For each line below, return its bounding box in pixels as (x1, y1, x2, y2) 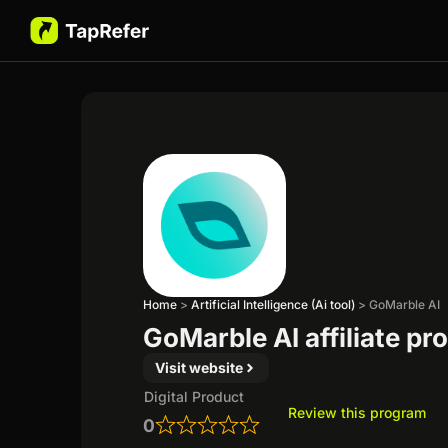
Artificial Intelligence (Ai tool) (191, 296, 356, 312)
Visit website (155, 358, 244, 376)
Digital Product (144, 387, 245, 405)
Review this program (288, 403, 427, 421)
